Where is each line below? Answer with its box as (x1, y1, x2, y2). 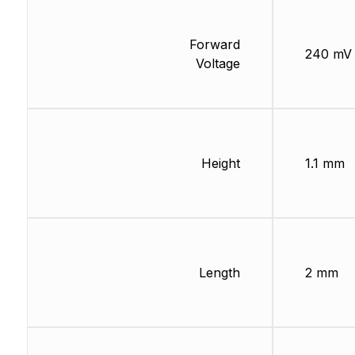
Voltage (195, 55, 240, 72)
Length (198, 265, 240, 281)
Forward (189, 36, 240, 53)
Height (200, 155, 240, 172)
